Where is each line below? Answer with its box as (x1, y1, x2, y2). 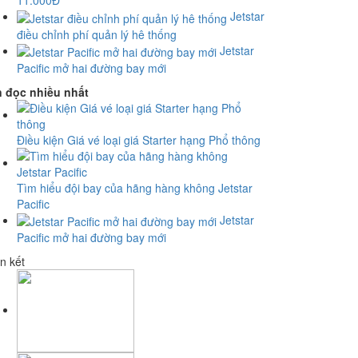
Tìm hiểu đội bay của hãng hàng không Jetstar (17, 179, 253, 196)
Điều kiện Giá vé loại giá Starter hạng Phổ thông (17, 131, 261, 148)
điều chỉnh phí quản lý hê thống (17, 26, 177, 42)
